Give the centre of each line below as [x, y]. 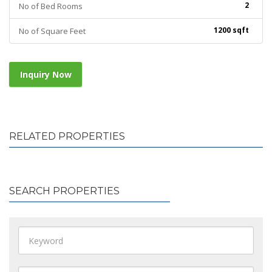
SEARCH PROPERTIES [64, 191]
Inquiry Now [46, 74]
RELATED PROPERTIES [67, 136]
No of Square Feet [52, 31]
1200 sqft [231, 30]
